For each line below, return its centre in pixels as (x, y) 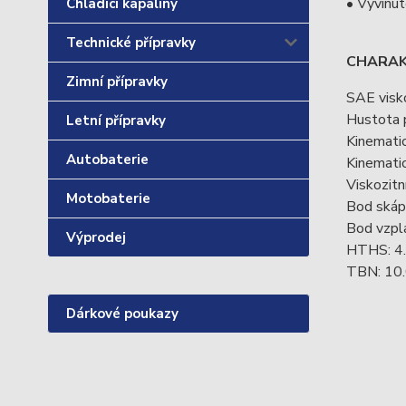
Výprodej (96, 237)
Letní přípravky (116, 121)
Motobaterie (108, 198)
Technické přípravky (131, 43)
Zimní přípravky (117, 82)
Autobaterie (107, 159)
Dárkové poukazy (122, 314)
